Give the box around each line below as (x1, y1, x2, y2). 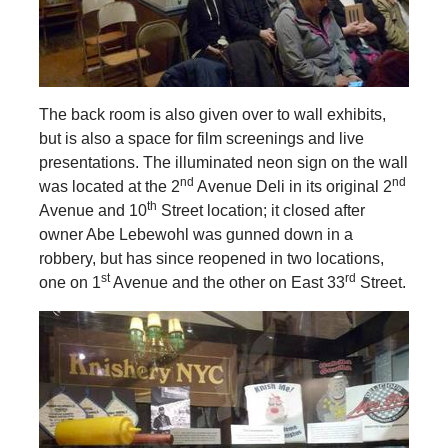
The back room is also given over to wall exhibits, (38, 105, 386, 123)
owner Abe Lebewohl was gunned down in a (38, 225, 353, 243)
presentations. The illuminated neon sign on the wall (38, 153, 408, 171)
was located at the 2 (38, 177, 180, 195)
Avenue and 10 (38, 201, 147, 219)
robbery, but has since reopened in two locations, (38, 249, 384, 267)
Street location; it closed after (156, 201, 365, 219)
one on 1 (38, 273, 101, 291)
